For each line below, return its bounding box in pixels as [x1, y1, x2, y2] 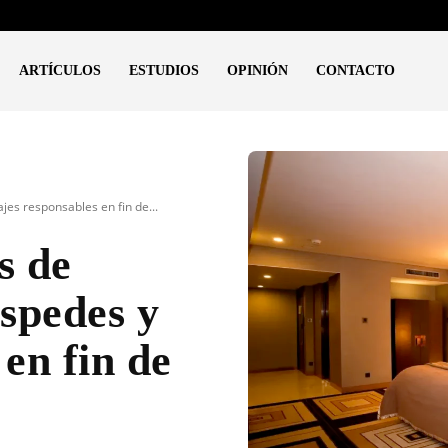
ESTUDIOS [129, 63, 200, 78]
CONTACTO [316, 63, 396, 78]
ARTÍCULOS [19, 63, 102, 78]
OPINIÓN [227, 63, 289, 78]
